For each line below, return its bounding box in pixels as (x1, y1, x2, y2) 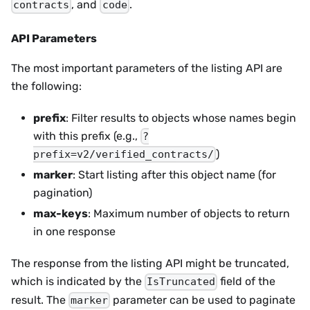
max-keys (33, 207, 88, 221)
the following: (11, 79, 82, 93)
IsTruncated (147, 275, 216, 289)
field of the (217, 275, 276, 289)
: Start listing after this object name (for (73, 168, 276, 182)
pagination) (33, 186, 92, 200)
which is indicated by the (11, 275, 145, 289)
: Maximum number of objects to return (88, 207, 290, 221)
